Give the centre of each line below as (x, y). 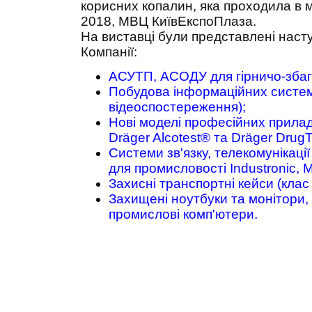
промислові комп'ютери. (183, 214)
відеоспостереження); (177, 107)
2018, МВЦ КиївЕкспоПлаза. (168, 21)
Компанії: (110, 52)
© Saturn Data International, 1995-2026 (96, 293)
